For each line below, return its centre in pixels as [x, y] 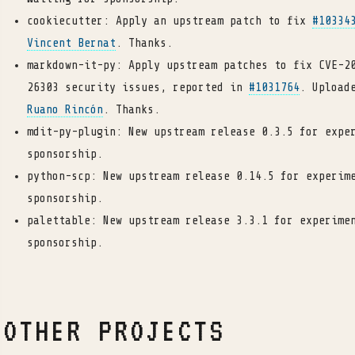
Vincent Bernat [71, 43]
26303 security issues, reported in [138, 87]
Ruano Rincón [65, 109]
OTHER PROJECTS [114, 330]
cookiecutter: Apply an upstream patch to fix [170, 21]
